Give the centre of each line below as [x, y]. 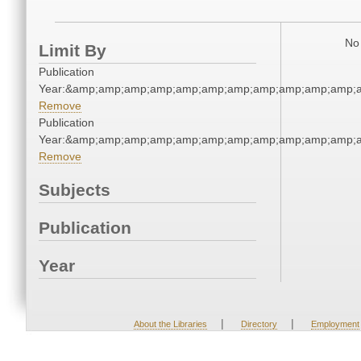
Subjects [75, 190]
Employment [335, 324]
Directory [259, 324]
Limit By [73, 51]
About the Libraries [170, 324]
